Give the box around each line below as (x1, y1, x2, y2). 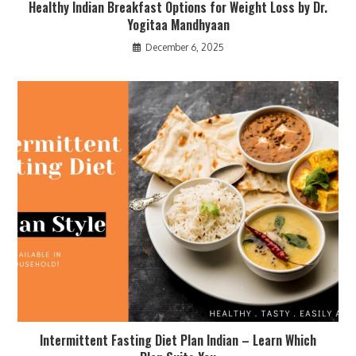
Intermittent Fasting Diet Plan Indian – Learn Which (40, 330, 316, 350)
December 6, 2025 (145, 41, 224, 54)
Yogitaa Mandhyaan (126, 15, 230, 35)
